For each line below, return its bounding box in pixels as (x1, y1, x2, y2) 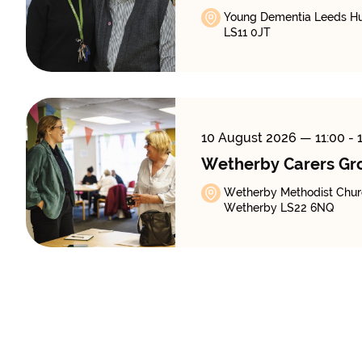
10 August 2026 (200, 130, 300, 146)
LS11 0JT (223, 26, 271, 40)
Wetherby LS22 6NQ (223, 201, 335, 215)
